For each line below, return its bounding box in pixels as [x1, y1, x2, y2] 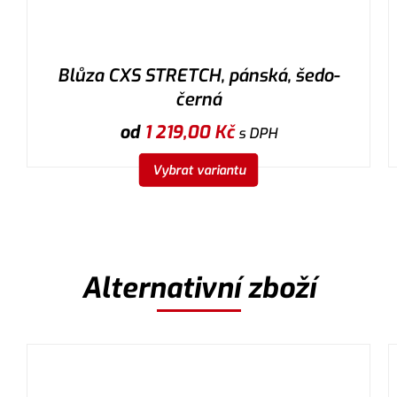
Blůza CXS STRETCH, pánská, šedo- [58, 63, 339, 88]
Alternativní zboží [82, 269, 315, 307]
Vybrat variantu [152, 161, 245, 179]
